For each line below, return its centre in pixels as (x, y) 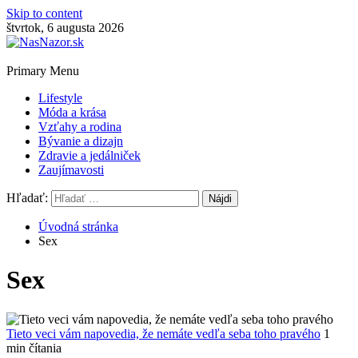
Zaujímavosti (71, 170)
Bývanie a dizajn (81, 141)
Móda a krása (72, 112)
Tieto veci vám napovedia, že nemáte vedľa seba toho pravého (163, 333)
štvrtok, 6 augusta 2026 (65, 28)
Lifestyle (60, 98)
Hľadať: (27, 198)
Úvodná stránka (78, 227)
